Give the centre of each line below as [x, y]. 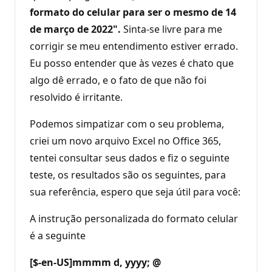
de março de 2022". [75, 29]
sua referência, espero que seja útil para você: [135, 192]
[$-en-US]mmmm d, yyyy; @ [95, 262]
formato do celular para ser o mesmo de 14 [133, 12]
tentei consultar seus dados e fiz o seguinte [130, 158]
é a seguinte [58, 235]
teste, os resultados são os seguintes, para [128, 175]
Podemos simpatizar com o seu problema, [127, 124]
